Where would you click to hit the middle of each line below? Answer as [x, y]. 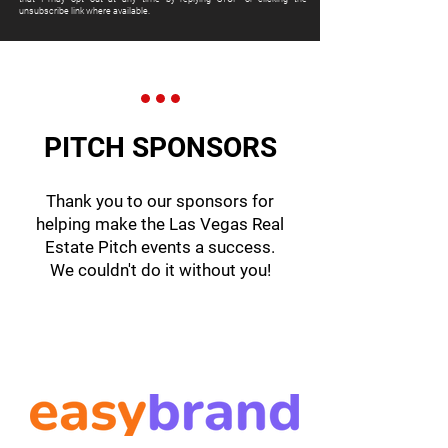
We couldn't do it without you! [160, 270]
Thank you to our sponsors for [160, 201]
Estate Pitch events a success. [160, 247]
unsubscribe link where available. [84, 11]
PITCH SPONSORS [160, 147]
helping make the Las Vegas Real [160, 224]
